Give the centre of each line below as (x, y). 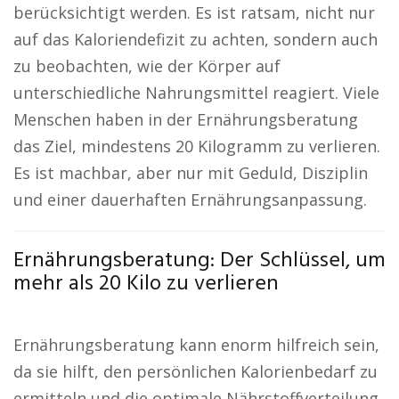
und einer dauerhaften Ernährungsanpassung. (190, 199)
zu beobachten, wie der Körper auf (147, 66)
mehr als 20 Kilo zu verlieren (146, 284)
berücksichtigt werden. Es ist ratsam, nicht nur (194, 12)
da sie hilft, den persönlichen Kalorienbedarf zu (195, 371)
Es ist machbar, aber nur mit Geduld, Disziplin (191, 173)
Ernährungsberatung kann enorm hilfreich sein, (196, 345)
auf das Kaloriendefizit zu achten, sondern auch (195, 39)
